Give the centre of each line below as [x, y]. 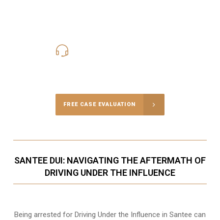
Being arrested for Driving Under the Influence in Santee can [110, 214]
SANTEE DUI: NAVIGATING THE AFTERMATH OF [110, 160]
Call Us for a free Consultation [110, 64]
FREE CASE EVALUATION [99, 105]
